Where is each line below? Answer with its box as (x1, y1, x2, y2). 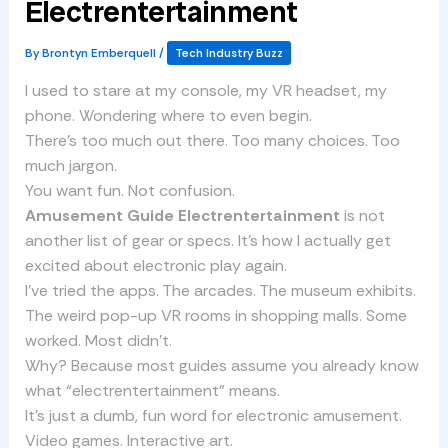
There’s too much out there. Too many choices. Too (24, 130, 400, 152)
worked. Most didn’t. (24, 330, 172, 352)
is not (339, 205, 385, 227)
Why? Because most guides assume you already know (24, 355, 419, 377)
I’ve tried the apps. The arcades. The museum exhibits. (24, 280, 416, 302)
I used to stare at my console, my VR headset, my (24, 80, 387, 102)
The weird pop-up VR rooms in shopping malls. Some (24, 305, 407, 327)
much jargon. (24, 155, 117, 177)
